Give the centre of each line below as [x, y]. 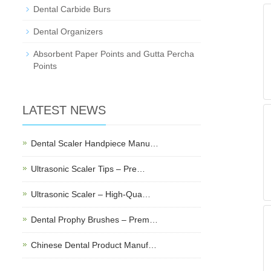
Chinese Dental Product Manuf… [94, 245]
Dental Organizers [68, 31]
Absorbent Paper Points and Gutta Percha [114, 54]
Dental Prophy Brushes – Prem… [94, 220]
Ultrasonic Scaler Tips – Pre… [88, 169]
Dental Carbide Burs [72, 9]
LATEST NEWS [64, 110]
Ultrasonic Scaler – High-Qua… [91, 194]
